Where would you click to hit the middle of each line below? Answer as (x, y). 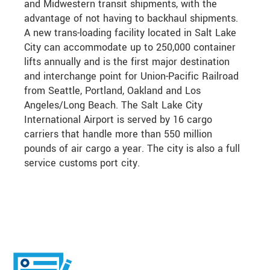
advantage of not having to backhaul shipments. (131, 19)
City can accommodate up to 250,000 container (130, 48)
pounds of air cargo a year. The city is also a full (132, 149)
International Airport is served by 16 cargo (118, 120)
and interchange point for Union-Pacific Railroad (131, 77)
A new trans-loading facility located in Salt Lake (130, 33)
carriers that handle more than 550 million (118, 134)
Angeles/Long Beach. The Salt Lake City (113, 105)
